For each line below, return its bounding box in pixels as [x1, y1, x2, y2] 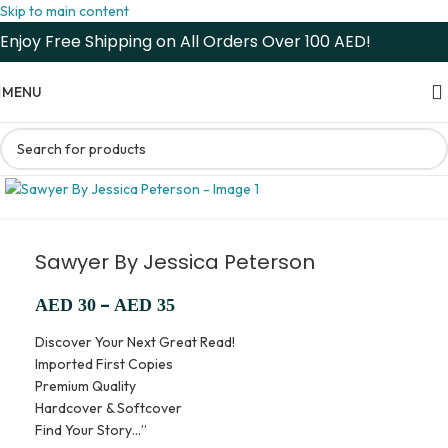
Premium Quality [35, 376, 136, 395]
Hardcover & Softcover [35, 398, 182, 417]
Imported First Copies [35, 354, 173, 373]
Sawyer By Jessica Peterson [35, 247, 315, 276]
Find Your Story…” [35, 420, 147, 439]
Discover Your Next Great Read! [35, 332, 235, 351]
